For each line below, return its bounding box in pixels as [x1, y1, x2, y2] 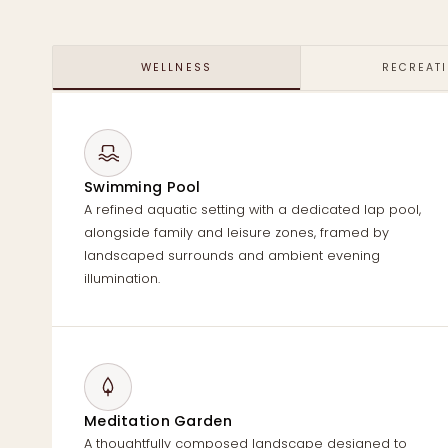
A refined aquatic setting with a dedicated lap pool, [84, 201, 421, 219]
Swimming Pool [84, 177, 201, 198]
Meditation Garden [84, 411, 232, 432]
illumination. [84, 270, 160, 288]
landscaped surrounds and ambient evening [84, 247, 380, 265]
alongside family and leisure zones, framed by [84, 224, 389, 242]
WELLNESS [140, 60, 212, 76]
